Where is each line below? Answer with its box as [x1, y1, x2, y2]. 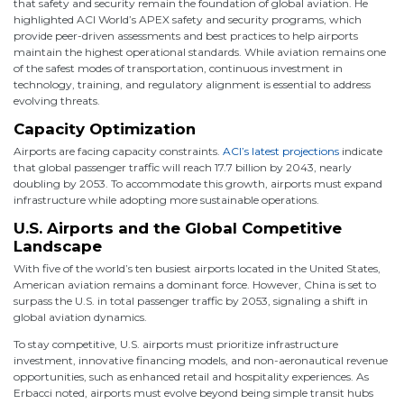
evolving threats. [14, 93, 100, 107]
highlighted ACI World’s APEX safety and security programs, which [14, 12, 362, 26]
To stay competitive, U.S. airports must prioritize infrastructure [14, 336, 338, 351]
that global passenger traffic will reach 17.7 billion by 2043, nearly [14, 160, 352, 174]
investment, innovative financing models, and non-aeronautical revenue [14, 353, 388, 367]
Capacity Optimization [14, 119, 196, 138]
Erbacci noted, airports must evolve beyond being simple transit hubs [14, 385, 373, 399]
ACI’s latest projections [223, 143, 339, 158]
